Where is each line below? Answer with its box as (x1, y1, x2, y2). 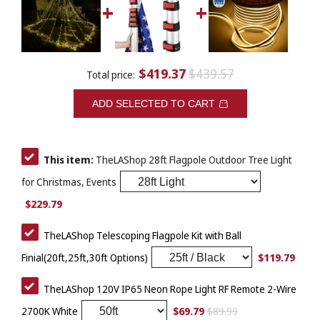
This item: (44, 153, 94, 167)
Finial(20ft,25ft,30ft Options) (21, 251, 148, 265)
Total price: (86, 68, 135, 82)
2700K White (21, 304, 78, 319)
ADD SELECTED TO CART (91, 98, 215, 110)
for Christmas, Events (21, 175, 116, 189)
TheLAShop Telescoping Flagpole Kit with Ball (44, 229, 241, 243)
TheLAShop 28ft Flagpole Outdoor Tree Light (94, 153, 292, 167)
